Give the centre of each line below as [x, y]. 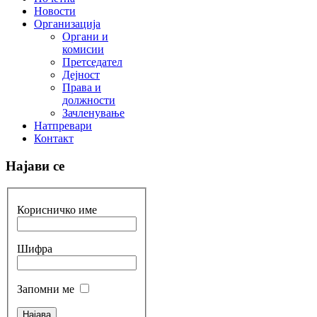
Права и [82, 88]
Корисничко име [57, 210]
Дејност [81, 75]
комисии [83, 50]
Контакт [54, 139]
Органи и [85, 37]
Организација [67, 24]
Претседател [92, 62]
